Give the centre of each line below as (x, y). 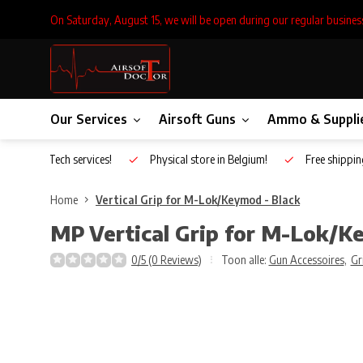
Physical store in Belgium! (204, 159)
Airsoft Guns (197, 119)
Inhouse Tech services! (57, 159)
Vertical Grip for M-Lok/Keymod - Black (198, 200)
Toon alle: (244, 260)
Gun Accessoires (306, 260)
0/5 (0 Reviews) (167, 260)
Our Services (89, 119)
